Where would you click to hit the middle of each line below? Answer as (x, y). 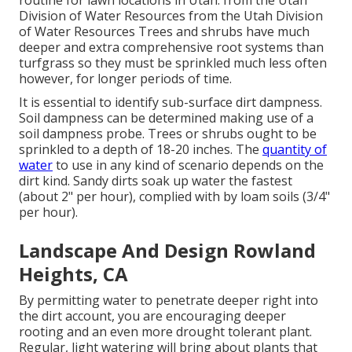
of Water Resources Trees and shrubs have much (164, 32)
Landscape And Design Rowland (167, 251)
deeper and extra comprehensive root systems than (171, 48)
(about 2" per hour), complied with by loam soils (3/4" (174, 197)
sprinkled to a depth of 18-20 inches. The (141, 150)
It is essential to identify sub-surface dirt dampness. (170, 103)
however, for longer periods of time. (125, 79)
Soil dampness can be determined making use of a (166, 118)
